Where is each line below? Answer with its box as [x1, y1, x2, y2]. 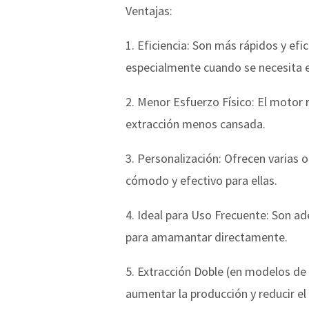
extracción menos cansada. [126, 115, 266, 132]
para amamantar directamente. [126, 228, 288, 245]
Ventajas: [126, 2, 172, 19]
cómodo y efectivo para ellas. [126, 172, 277, 188]
